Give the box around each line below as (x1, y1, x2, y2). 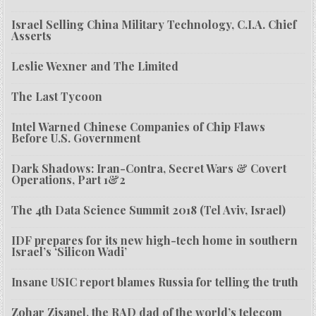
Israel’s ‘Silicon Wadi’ (11, 244, 128, 260)
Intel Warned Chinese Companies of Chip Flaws (11, 119, 266, 135)
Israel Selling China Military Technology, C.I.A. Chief (11, 17, 297, 32)
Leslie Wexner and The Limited (11, 59, 179, 74)
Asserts (11, 28, 52, 44)
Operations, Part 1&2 (11, 172, 126, 188)
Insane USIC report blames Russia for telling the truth (11, 274, 299, 290)
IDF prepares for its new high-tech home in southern (11, 233, 298, 248)
